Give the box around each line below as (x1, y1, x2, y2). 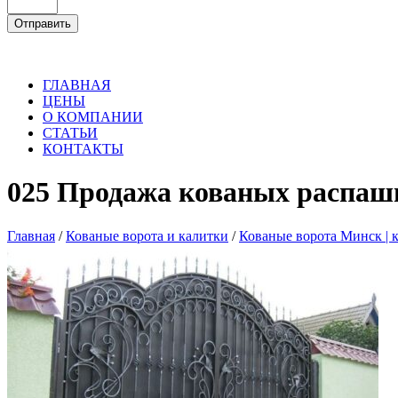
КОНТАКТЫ (43, 141, 123, 156)
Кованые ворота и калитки (66, 227, 228, 243)
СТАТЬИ (43, 125, 98, 140)
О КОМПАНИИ (43, 109, 143, 124)
